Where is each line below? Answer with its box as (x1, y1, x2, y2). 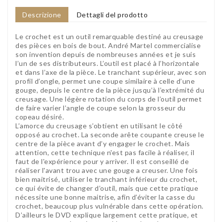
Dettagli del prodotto (76, 10, 148, 19)
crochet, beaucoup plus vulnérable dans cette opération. (15, 201, 204, 210)
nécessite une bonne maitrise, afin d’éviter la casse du (15, 192, 195, 201)
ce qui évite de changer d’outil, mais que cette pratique (15, 183, 198, 192)
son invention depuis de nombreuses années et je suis (15, 50, 196, 58)
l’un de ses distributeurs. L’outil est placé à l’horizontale (15, 58, 199, 67)
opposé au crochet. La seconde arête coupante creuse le (15, 130, 204, 139)
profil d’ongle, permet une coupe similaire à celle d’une (15, 76, 195, 85)
